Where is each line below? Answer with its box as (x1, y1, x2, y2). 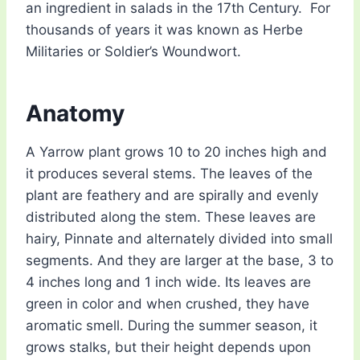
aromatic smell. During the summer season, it (26, 317, 317, 334)
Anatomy (26, 100, 125, 128)
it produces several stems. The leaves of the (26, 166, 313, 182)
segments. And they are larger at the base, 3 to (26, 252, 333, 269)
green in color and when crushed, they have (26, 296, 309, 313)
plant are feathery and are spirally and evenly (26, 187, 318, 204)
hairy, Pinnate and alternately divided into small (26, 231, 333, 247)
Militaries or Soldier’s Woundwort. (26, 43, 241, 60)
